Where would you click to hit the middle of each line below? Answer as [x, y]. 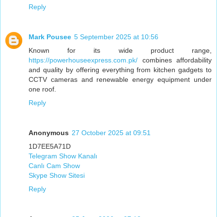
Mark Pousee [50, 37]
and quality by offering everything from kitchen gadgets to [120, 70]
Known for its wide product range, [120, 50]
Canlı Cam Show [54, 165]
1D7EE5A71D [50, 146]
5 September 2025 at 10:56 [116, 37]
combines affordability [175, 60]
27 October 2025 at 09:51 [111, 132]
